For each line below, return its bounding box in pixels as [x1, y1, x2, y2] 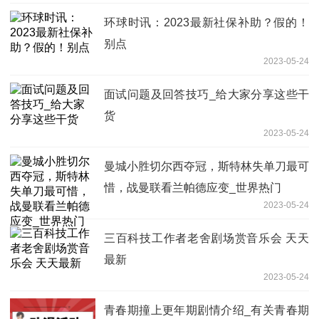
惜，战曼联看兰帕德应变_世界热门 [104, 181, 281, 194]
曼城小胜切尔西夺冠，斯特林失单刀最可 [104, 159, 309, 172]
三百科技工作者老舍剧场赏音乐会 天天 [104, 231, 309, 244]
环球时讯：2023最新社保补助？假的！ [104, 16, 309, 28]
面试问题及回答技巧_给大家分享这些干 [104, 88, 309, 100]
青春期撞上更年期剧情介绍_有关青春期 [104, 303, 309, 316]
